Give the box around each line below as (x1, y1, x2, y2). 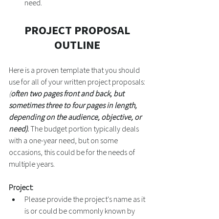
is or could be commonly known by (24, 206, 136, 216)
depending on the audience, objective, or (9, 112, 143, 122)
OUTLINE (54, 37, 100, 52)
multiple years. (9, 159, 56, 169)
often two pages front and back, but (11, 88, 126, 98)
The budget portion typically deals (29, 124, 140, 133)
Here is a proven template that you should (9, 65, 141, 75)
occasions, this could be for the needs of (9, 147, 136, 157)
